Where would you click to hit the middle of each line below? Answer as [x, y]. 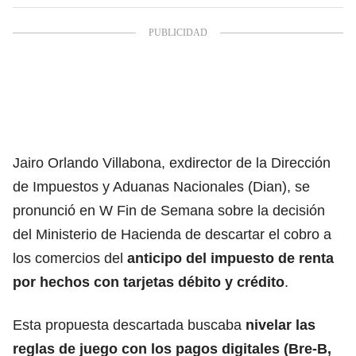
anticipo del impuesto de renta [230, 258]
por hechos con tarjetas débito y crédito [149, 282]
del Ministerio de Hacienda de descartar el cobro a [172, 234]
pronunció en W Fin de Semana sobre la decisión [169, 210]
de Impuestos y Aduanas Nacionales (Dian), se [161, 186]
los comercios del [70, 258]
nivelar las [279, 325]
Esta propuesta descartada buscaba [127, 325]
